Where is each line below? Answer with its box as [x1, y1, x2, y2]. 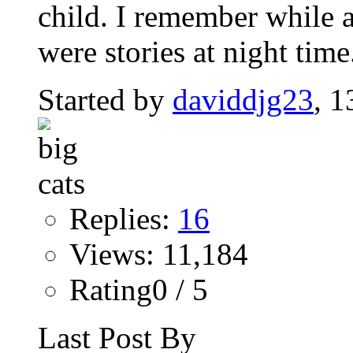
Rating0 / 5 [69, 273, 208, 307]
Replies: [69, 202, 178, 236]
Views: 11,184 [69, 237, 248, 271]
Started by [38, 83, 173, 117]
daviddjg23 [173, 83, 314, 117]
